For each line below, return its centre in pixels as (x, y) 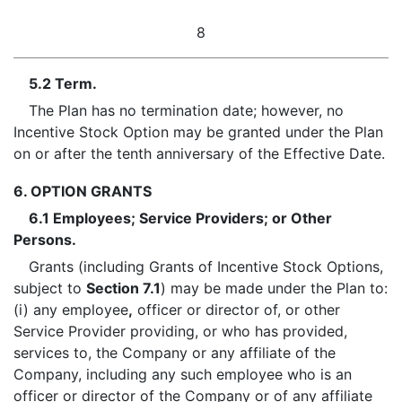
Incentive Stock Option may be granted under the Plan (198, 132)
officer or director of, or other (236, 310)
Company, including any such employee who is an (183, 374)
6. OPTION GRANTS (83, 191)
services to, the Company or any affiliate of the (175, 353)
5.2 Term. (62, 83)
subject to (50, 288)
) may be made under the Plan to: (274, 288)
